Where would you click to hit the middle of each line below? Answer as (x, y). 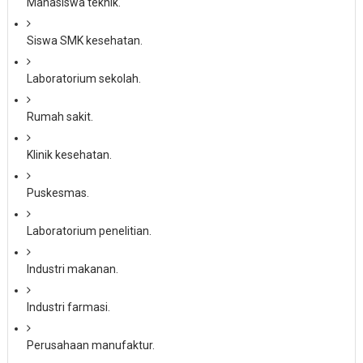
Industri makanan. (72, 269)
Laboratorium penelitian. (89, 231)
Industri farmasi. (68, 307)
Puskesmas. (58, 193)
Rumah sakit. (60, 117)
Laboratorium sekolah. (83, 79)
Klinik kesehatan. (69, 155)
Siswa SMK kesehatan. (84, 41)
